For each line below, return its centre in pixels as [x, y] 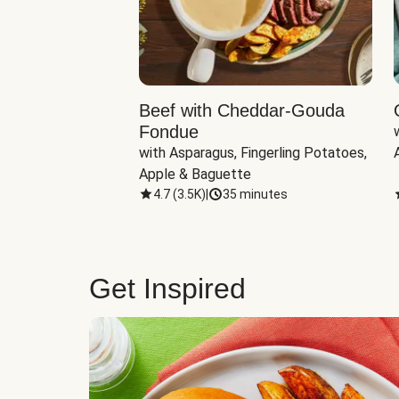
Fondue [169, 132]
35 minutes [255, 194]
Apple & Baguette [195, 174]
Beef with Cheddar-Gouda [242, 110]
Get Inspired [167, 289]
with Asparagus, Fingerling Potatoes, [253, 153]
